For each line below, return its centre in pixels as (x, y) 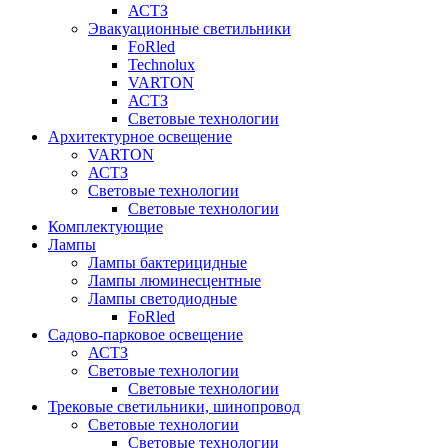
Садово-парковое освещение (145, 334)
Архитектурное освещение (140, 136)
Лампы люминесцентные (174, 280)
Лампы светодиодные (162, 298)
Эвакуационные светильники (189, 28)
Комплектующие (105, 226)
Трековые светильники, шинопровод (174, 406)
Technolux (161, 64)
